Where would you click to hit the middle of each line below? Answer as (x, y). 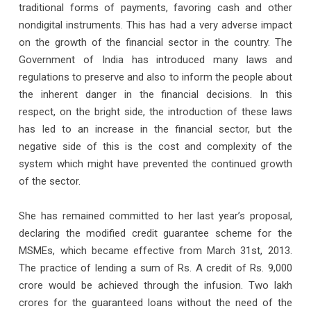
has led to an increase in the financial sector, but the (155, 129)
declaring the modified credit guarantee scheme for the (155, 233)
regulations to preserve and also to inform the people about (155, 77)
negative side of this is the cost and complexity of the (155, 146)
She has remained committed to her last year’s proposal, (155, 216)
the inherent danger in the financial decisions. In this (155, 94)
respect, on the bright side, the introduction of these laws (155, 111)
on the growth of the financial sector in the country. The (155, 42)
